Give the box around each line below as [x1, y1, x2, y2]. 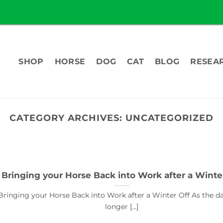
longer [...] [105, 202, 138, 212]
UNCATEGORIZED [125, 112, 214, 123]
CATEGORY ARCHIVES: [9, 112, 125, 123]
